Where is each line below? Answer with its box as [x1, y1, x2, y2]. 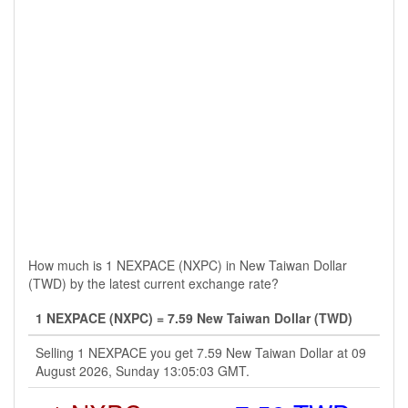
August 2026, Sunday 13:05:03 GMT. [36, 362, 250, 380]
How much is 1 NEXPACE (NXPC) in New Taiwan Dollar [28, 256, 347, 274]
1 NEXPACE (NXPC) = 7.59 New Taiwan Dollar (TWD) [36, 309, 352, 327]
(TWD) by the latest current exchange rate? [28, 274, 279, 292]
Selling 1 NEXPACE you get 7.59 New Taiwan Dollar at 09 [36, 343, 366, 362]
